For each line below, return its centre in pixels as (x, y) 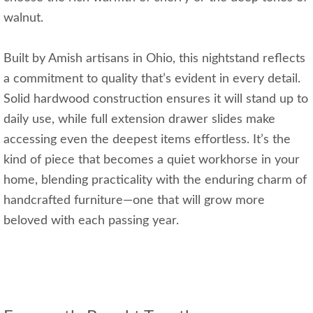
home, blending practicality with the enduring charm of (155, 181)
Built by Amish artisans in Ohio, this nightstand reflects (154, 59)
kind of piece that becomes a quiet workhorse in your (152, 160)
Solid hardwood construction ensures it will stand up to (156, 100)
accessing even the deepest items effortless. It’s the (147, 140)
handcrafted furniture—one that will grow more (134, 201)
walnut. (23, 19)
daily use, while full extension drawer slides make (139, 120)
